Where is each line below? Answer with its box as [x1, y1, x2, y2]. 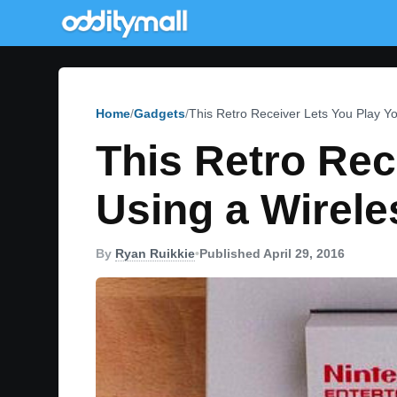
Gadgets [134, 106, 185, 121]
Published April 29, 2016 [199, 246, 345, 261]
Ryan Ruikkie [115, 246, 195, 261]
